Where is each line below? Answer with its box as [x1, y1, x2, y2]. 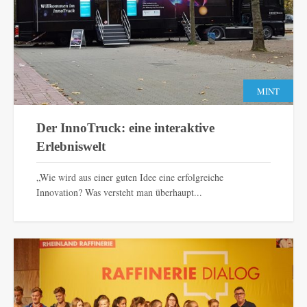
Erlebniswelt [36, 139, 106, 154]
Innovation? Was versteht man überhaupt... [36, 186, 202, 199]
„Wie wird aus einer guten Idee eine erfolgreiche [36, 171, 223, 184]
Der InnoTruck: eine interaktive [36, 121, 214, 136]
